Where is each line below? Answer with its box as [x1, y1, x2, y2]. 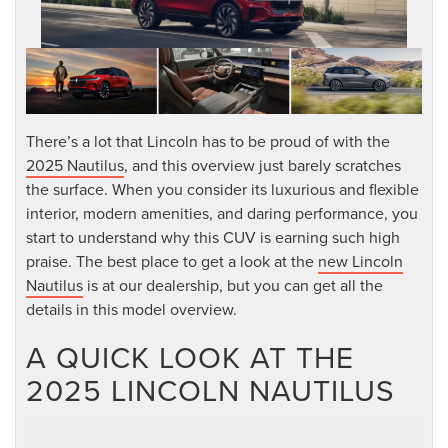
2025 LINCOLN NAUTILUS [26, 369, 395, 412]
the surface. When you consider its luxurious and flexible [26, 178, 419, 201]
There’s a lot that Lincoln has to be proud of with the [26, 130, 390, 153]
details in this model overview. [26, 298, 237, 321]
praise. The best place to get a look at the [26, 250, 318, 273]
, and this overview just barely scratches [124, 154, 401, 177]
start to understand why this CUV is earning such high [26, 226, 400, 249]
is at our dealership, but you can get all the [83, 274, 383, 297]
